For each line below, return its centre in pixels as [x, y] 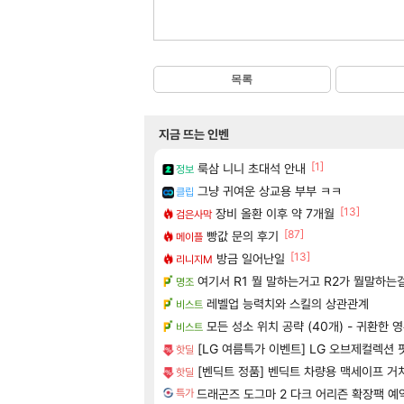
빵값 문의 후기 [243, 235]
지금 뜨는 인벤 [194, 133]
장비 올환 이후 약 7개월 [275, 213]
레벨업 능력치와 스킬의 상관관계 [288, 303]
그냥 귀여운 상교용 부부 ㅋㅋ [270, 190]
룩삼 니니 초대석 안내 [252, 168]
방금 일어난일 [251, 258]
